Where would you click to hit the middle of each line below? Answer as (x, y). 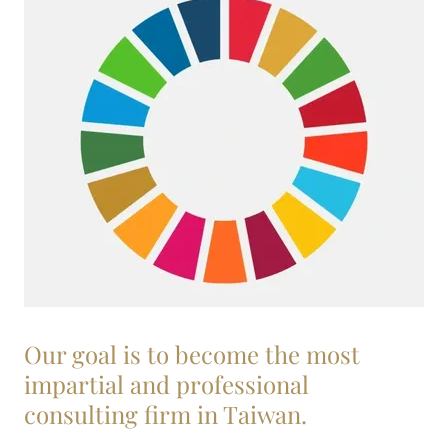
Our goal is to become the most (192, 354)
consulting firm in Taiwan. (165, 414)
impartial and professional (166, 384)
